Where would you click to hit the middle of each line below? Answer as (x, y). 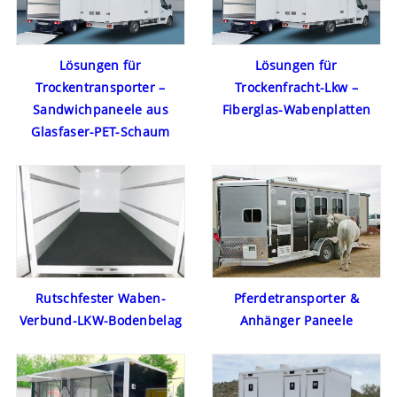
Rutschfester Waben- (101, 299)
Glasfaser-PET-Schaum (101, 132)
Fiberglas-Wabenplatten (296, 110)
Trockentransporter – (101, 88)
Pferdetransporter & (296, 299)
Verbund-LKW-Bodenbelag (101, 321)
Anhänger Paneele (296, 321)
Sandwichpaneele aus (101, 110)
